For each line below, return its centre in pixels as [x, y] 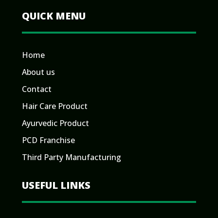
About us [38, 72]
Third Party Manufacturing [71, 157]
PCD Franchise [48, 140]
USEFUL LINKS [56, 185]
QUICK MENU [54, 16]
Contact [36, 89]
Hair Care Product [54, 106]
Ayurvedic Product [55, 123]
